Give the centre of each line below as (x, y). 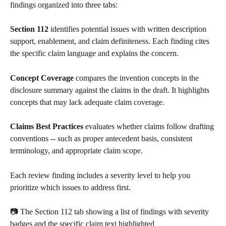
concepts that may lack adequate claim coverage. (87, 102)
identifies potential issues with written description (128, 29)
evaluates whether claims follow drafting (150, 127)
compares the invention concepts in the (137, 78)
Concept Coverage (42, 78)
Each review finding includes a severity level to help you (101, 175)
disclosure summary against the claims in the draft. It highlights (111, 90)
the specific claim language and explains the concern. (94, 53)
